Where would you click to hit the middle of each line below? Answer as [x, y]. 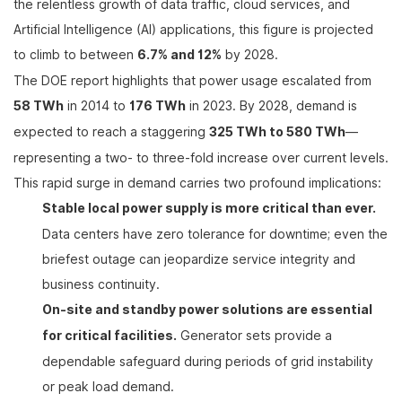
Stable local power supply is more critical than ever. [209, 209]
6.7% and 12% [179, 55]
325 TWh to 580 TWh [277, 132]
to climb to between [75, 55]
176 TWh [157, 106]
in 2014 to [96, 106]
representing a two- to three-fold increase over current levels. [201, 158]
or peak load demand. [108, 387]
